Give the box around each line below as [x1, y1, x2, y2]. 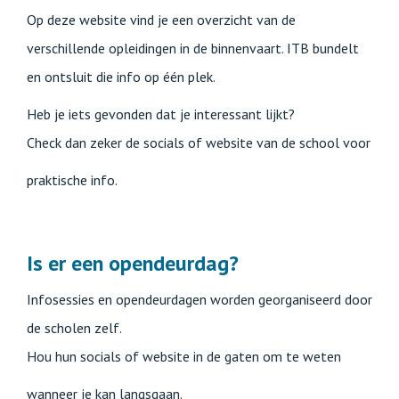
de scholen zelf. [27, 319, 122, 338]
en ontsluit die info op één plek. [27, 68, 216, 86]
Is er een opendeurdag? [27, 249, 244, 278]
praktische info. [27, 171, 118, 190]
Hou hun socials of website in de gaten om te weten [27, 347, 341, 366]
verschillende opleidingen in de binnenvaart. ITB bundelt [27, 39, 359, 58]
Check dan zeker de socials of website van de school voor [27, 134, 370, 152]
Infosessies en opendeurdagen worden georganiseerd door [27, 290, 372, 309]
